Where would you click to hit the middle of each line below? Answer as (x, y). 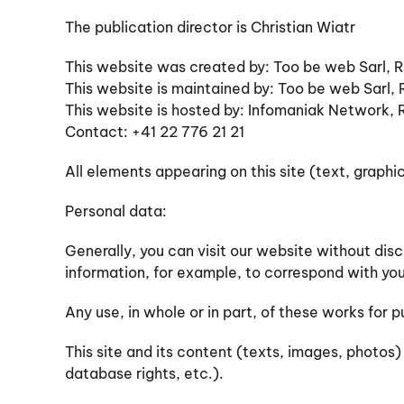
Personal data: (116, 211)
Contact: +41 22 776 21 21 (155, 132)
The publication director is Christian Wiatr (210, 27)
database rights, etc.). (144, 373)
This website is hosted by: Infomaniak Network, (231, 110)
